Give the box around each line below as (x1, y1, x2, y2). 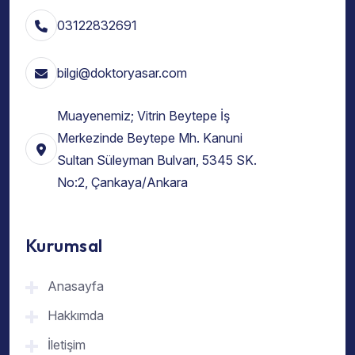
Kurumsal (25, 235, 103, 258)
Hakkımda (48, 307, 104, 324)
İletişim (48, 337, 86, 353)
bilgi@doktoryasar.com (57, 64, 187, 81)
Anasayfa (48, 278, 104, 295)
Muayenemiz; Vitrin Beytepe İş (57, 107, 230, 124)
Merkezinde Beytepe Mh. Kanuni (57, 129, 242, 146)
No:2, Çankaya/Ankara (57, 174, 188, 190)
